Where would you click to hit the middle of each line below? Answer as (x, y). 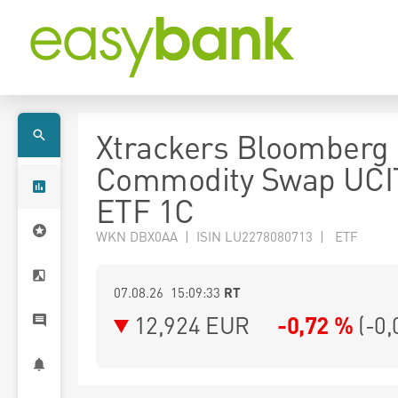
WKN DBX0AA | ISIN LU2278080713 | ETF (227, 236)
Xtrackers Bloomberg (243, 147)
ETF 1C (145, 211)
